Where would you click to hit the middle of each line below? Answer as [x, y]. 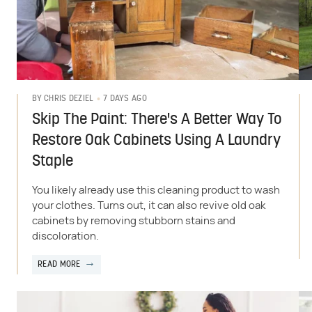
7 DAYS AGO [125, 99]
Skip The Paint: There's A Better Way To [157, 120]
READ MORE [59, 264]
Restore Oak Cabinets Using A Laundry [156, 141]
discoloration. [65, 236]
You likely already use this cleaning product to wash [156, 190]
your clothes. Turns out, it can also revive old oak [149, 205]
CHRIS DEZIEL [69, 99]
